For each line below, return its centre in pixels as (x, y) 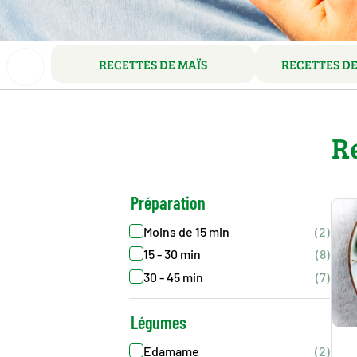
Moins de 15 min (186, 231)
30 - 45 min (173, 277)
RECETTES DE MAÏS (153, 64)
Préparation (168, 202)
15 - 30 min (172, 254)
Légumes (158, 322)
